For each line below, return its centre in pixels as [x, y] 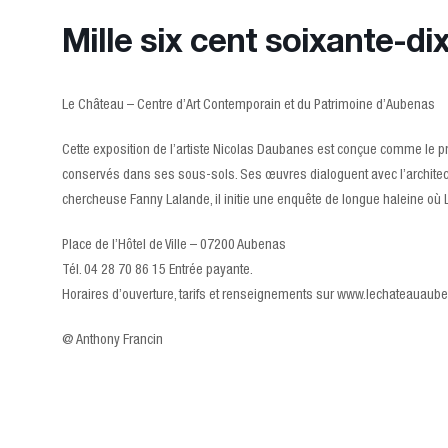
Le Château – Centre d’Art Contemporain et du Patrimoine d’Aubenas [248, 105]
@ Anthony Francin [112, 340]
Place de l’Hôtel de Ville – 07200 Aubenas [174, 245]
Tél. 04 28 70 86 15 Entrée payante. [157, 270]
